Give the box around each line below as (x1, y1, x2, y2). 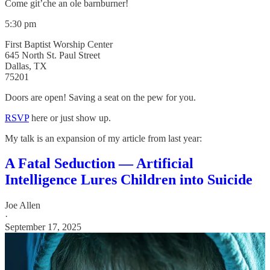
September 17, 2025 (5, 222, 81, 233)
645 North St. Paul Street (5, 49, 100, 60)
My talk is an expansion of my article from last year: (5, 133, 202, 143)
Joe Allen (5, 200, 40, 211)
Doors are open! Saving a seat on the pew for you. (5, 92, 196, 102)
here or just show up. (29, 112, 111, 123)
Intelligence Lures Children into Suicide (5, 172, 253, 188)
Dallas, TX (5, 60, 47, 71)
